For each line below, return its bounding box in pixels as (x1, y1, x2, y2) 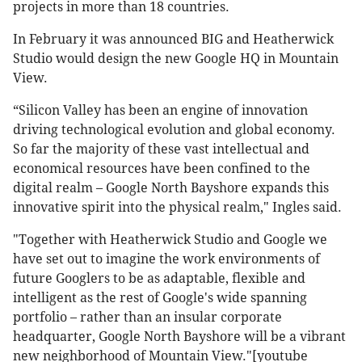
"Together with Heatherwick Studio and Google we (13, 232, 327, 248)
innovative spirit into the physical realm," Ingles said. (13, 200, 342, 216)
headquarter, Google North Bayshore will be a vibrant (13, 329, 346, 345)
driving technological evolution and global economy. (13, 122, 335, 138)
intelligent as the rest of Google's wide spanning (13, 290, 307, 306)
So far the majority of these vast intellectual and (13, 141, 309, 158)
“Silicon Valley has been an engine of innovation (13, 103, 308, 119)
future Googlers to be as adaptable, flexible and (13, 271, 305, 287)
